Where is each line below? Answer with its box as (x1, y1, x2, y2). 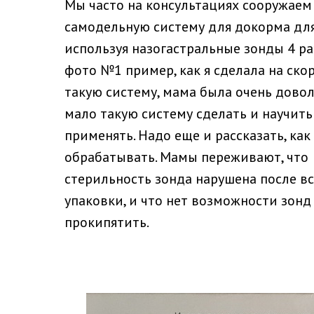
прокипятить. (64, 213, 149, 231)
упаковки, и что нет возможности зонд (64, 191, 311, 210)
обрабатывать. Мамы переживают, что (64, 148, 308, 166)
